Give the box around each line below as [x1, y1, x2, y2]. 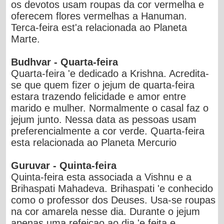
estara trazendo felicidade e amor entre [11, 90, 186, 102]
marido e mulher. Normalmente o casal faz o [11, 102, 209, 113]
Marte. [11, 33, 40, 44]
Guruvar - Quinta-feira [11, 159, 117, 171]
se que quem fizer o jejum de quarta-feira [11, 79, 195, 90]
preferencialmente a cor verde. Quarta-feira [11, 125, 205, 136]
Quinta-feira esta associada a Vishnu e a [11, 171, 192, 182]
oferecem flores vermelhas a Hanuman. [11, 10, 187, 21]
